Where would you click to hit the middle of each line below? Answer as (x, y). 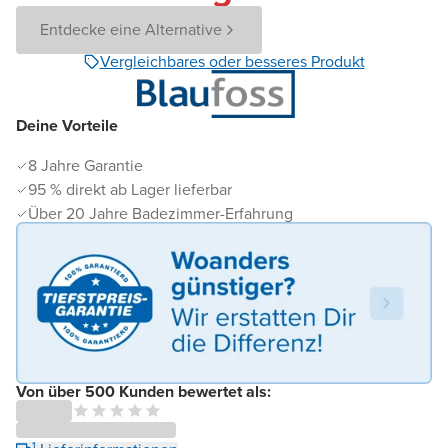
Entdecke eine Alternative (131, 29)
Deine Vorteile (67, 125)
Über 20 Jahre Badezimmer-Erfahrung (160, 213)
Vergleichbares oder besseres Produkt (232, 61)
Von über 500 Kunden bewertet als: (143, 392)
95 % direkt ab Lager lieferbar (130, 189)
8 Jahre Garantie (85, 165)
